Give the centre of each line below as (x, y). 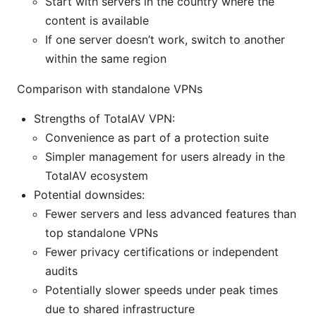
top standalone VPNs (102, 233)
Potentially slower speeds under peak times (162, 290)
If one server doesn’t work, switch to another (165, 40)
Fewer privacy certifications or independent (162, 252)
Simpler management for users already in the (165, 157)
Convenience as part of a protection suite (157, 138)
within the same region (106, 59)
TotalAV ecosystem (97, 176)
